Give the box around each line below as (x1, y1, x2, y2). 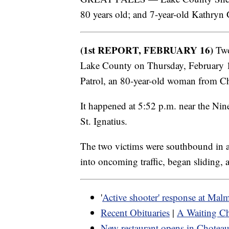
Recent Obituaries (101, 206, 170, 219)
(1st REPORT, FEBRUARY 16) (80, 43, 213, 57)
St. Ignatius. (80, 114, 127, 128)
